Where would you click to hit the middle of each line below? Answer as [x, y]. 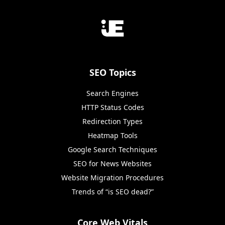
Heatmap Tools [113, 136]
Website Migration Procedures [113, 178]
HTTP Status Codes [113, 107]
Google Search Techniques [113, 150]
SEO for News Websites [113, 164]
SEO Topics [113, 73]
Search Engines [113, 93]
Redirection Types [113, 122]
